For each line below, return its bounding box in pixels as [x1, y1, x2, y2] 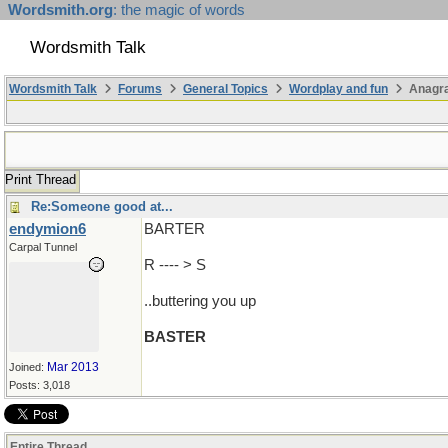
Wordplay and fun [289, 82, 388, 96]
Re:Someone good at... [31, 199, 173, 214]
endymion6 [9, 221, 86, 237]
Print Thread [5, 172, 76, 187]
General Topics [183, 82, 268, 96]
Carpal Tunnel [9, 241, 77, 253]
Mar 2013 [47, 360, 99, 374]
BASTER [144, 329, 206, 345]
